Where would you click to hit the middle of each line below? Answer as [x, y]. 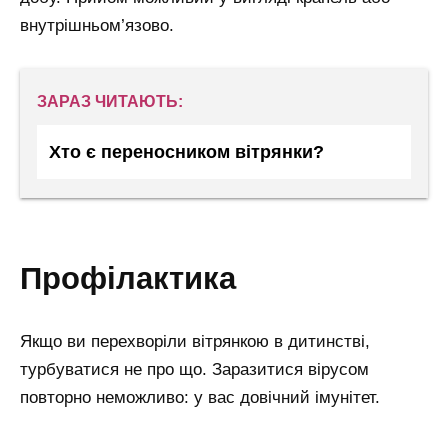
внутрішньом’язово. [97, 26]
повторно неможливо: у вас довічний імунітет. [200, 398]
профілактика [139, 277]
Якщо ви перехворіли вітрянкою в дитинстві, [195, 342]
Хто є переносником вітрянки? [186, 152]
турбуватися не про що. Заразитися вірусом [194, 370]
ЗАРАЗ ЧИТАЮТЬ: [110, 102]
